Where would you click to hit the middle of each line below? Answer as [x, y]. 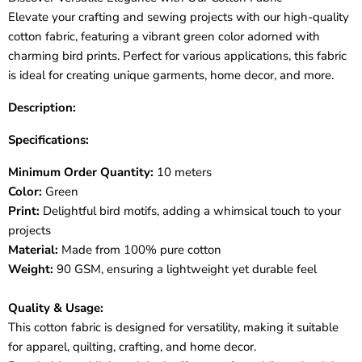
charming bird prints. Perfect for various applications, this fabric [177, 56]
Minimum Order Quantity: [81, 172]
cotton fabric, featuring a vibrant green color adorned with [164, 36]
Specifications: [48, 140]
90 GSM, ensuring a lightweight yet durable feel [187, 269]
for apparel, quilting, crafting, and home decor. [132, 347]
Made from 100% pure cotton [141, 250]
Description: [42, 107]
